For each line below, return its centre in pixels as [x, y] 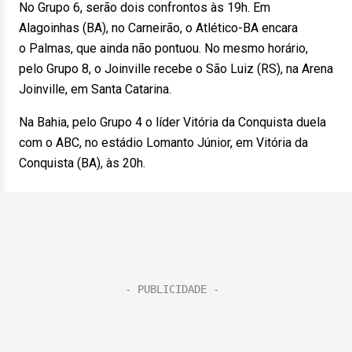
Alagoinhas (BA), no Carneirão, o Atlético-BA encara [158, 28]
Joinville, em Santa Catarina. [98, 89]
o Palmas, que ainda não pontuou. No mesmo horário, [163, 48]
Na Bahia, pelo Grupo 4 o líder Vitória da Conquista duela [172, 122]
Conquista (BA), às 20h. [85, 163]
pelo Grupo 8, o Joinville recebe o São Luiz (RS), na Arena [176, 69]
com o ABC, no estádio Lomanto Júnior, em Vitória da [163, 143]
